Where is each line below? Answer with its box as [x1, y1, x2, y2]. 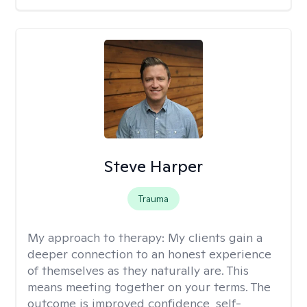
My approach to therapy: [27, 230, 168, 245]
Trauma [138, 193, 169, 205]
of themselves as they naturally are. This [27, 262, 249, 278]
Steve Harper [103, 156, 203, 177]
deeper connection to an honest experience [27, 246, 271, 262]
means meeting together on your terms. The [27, 279, 271, 295]
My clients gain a [168, 230, 262, 245]
